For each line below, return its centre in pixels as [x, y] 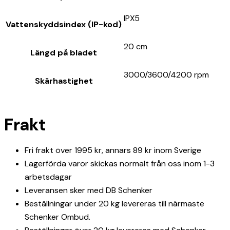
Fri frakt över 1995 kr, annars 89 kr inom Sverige [113, 150]
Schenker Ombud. [57, 217]
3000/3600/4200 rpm [166, 74]
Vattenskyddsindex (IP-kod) [64, 24]
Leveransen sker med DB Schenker [89, 190]
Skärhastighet [64, 81]
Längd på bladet [64, 52]
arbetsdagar [48, 177]
